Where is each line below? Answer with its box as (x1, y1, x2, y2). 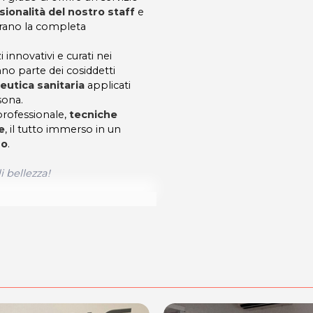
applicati (85, 78, 131, 92)
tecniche (69, 108, 117, 121)
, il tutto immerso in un (5, 122, 121, 136)
